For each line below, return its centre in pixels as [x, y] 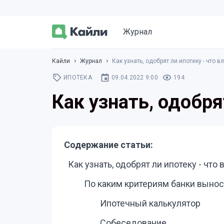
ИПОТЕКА [78, 78]
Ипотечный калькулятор [150, 203]
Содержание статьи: [108, 145]
